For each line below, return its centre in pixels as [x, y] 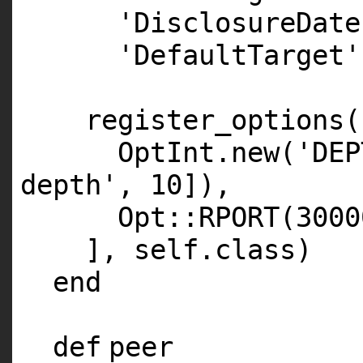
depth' [69, 185]
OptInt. [174, 153]
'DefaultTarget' [239, 56]
